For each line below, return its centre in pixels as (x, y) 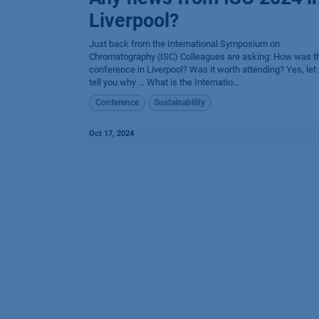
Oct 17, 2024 (111, 133)
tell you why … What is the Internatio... (164, 83)
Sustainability (180, 103)
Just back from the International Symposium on (184, 44)
